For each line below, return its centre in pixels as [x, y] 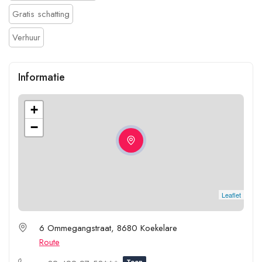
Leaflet [231, 194]
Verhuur [26, 37]
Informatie [42, 77]
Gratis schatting [41, 14]
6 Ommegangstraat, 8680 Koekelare [108, 228]
